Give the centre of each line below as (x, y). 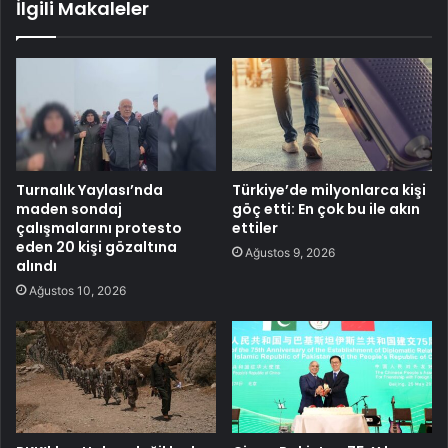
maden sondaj (69, 208)
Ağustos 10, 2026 (77, 290)
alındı (36, 265)
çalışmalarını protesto (99, 227)
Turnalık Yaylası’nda (89, 189)
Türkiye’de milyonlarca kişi (329, 189)
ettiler (255, 227)
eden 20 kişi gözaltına (96, 246)
